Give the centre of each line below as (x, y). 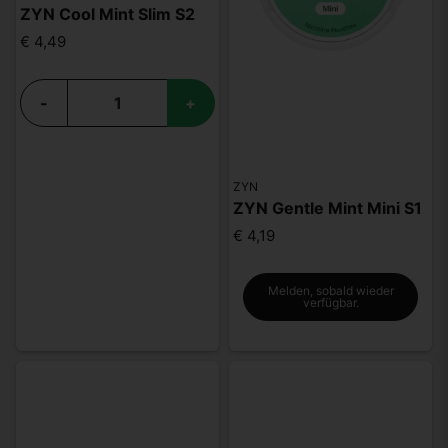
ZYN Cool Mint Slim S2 (108, 13)
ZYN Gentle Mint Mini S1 (328, 208)
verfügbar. (330, 302)
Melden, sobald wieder (330, 290)
